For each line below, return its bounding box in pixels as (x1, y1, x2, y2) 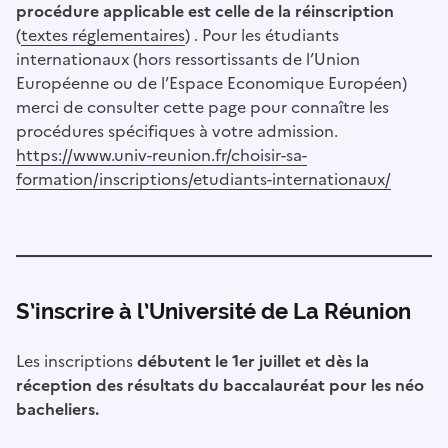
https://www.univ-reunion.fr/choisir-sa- (16, 143, 307, 168)
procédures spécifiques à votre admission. (16, 119, 338, 144)
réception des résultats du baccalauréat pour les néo (16, 373, 424, 398)
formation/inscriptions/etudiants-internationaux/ (16, 167, 391, 192)
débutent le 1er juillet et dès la (137, 349, 369, 374)
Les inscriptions (16, 349, 137, 374)
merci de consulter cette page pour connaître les (16, 95, 389, 120)
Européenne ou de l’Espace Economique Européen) (16, 71, 407, 96)
